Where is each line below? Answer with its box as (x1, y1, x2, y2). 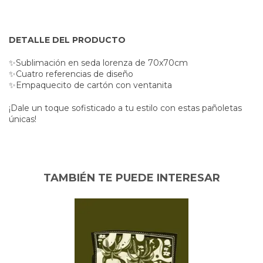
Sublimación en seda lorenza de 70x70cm (16, 58, 188, 68)
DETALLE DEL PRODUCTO (9, 35, 126, 45)
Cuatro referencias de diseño (16, 69, 133, 79)
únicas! (9, 114, 36, 124)
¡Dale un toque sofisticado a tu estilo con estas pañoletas (9, 103, 242, 113)
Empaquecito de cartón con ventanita (16, 80, 172, 90)
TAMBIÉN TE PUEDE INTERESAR (43, 171, 220, 184)
